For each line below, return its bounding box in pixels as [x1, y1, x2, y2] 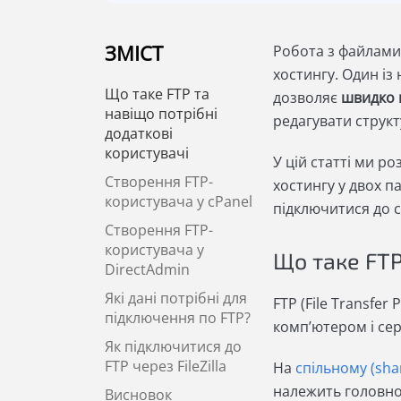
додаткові [105, 124, 173, 144]
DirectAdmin [105, 260, 190, 280]
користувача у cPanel [105, 192, 252, 212]
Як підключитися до [105, 337, 242, 357]
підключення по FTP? [105, 308, 251, 328]
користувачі [105, 143, 189, 164]
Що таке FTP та [105, 84, 209, 105]
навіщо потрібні [105, 104, 218, 124]
